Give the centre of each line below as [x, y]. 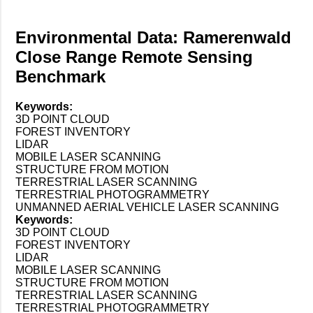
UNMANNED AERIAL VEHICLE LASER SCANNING [147, 207]
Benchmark [60, 76]
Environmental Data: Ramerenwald [153, 37]
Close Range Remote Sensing [134, 57]
